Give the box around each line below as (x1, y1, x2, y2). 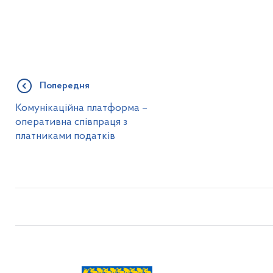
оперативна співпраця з (15, 117, 127, 127)
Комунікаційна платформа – (15, 103, 147, 113)
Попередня (39, 81, 90, 91)
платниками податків (15, 131, 115, 141)
